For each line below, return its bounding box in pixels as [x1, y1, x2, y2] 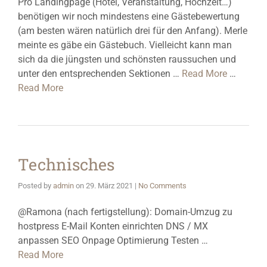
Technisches [18, 154, 114, 175]
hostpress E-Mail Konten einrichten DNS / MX [18, 221, 208, 232]
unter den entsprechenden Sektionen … [18, 68, 182, 79]
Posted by [18, 181, 53, 190]
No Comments [138, 181, 187, 190]
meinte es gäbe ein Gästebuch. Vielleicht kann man [18, 39, 232, 51]
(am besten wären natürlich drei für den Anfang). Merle [18, 25, 247, 36]
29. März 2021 [86, 181, 133, 190]
